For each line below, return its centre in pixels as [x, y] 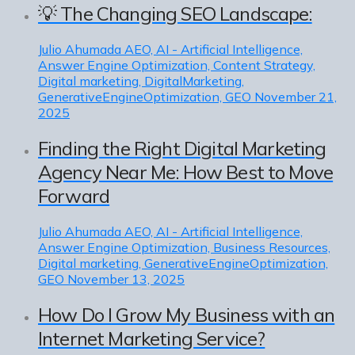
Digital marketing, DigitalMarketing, [141, 81]
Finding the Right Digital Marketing [182, 149]
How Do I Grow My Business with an [187, 314]
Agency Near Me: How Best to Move [186, 172]
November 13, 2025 [126, 279]
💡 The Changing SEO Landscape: [175, 14]
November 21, [296, 97]
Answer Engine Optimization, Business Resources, [184, 247]
